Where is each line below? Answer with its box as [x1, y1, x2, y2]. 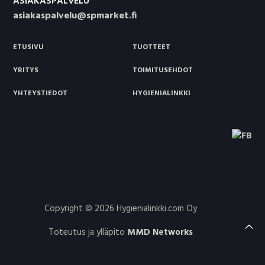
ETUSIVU [13, 41, 44, 53]
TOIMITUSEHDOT [132, 64, 193, 76]
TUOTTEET [132, 41, 170, 53]
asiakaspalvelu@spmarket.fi [13, 8, 137, 24]
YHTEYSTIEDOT [13, 87, 68, 99]
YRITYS [13, 64, 39, 76]
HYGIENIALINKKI [132, 87, 190, 99]
